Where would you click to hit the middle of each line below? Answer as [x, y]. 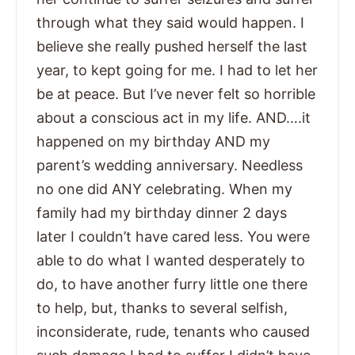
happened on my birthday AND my [153, 142]
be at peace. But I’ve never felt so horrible [176, 94]
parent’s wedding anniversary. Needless [170, 166]
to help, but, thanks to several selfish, [162, 308]
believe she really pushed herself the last [172, 47]
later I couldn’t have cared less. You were [173, 237]
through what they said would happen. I [170, 23]
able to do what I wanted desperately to [171, 261]
